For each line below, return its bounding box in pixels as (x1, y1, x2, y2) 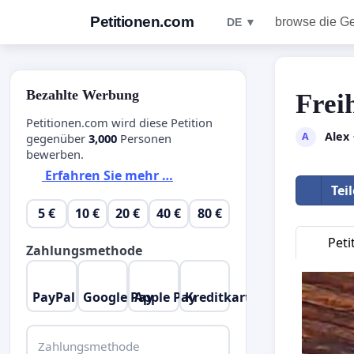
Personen (117, 130, 171, 146)
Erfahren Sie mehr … (42, 167, 173, 185)
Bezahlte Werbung (26, 87, 139, 103)
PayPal (32, 288, 75, 306)
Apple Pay (134, 288, 196, 306)
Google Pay (83, 288, 154, 306)
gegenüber (26, 130, 88, 146)
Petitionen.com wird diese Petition (26, 114, 213, 130)
